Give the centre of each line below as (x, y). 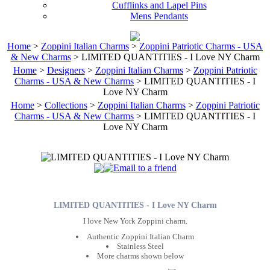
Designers (66, 70)
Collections (66, 105)
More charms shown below (140, 256)
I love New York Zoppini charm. (135, 221)
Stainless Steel (140, 246)
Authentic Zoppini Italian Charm (140, 236)
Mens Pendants (159, 16)
